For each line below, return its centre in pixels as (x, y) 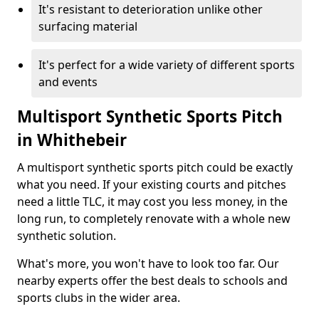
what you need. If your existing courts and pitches (152, 184)
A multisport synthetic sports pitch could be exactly (155, 167)
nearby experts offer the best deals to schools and (152, 281)
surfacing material (88, 26)
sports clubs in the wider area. (99, 298)
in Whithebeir (72, 140)
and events (68, 82)
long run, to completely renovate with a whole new (154, 219)
